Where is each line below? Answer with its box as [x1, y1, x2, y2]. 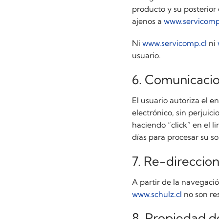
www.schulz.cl [132, 189, 182, 199]
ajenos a [132, 16, 164, 26]
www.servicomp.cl [142, 38, 207, 48]
